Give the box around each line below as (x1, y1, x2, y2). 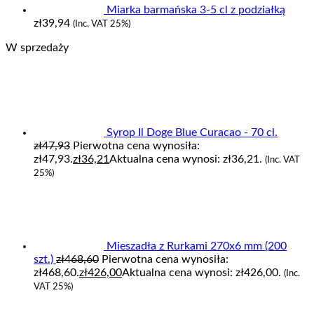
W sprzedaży (6, 41, 69, 53)
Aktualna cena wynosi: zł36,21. (109, 153, 262, 165)
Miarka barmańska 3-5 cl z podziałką (107, 4, 285, 15)
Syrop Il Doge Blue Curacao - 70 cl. (107, 126, 278, 138)
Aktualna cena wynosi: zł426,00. (122, 266, 281, 278)
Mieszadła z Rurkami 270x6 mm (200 (107, 240, 287, 252)
